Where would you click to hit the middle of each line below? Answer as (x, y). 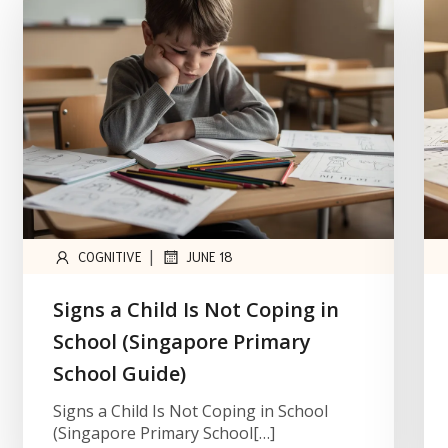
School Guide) (119, 374)
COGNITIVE (109, 257)
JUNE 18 (209, 257)
